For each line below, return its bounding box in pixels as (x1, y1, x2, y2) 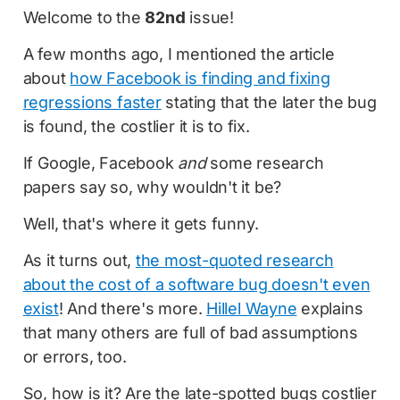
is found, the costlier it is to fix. (22, 116, 250, 136)
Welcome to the (22, 7, 146, 27)
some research (205, 153, 324, 172)
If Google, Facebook (22, 153, 179, 172)
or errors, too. (22, 346, 127, 366)
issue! (185, 7, 234, 27)
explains (296, 298, 363, 318)
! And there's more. (58, 298, 207, 318)
